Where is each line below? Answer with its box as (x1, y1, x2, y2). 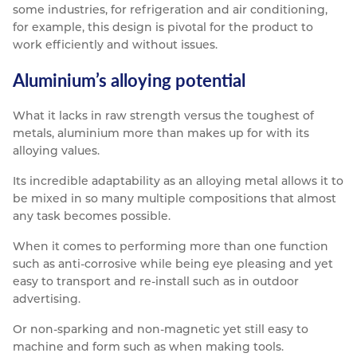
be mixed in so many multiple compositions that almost (13, 191, 336, 206)
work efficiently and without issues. (13, 37, 218, 53)
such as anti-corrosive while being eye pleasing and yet (13, 257, 333, 272)
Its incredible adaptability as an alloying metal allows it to (13, 174, 343, 189)
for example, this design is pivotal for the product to (13, 20, 313, 35)
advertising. (13, 292, 80, 307)
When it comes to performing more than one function (13, 239, 328, 254)
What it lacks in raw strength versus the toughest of (13, 108, 314, 124)
